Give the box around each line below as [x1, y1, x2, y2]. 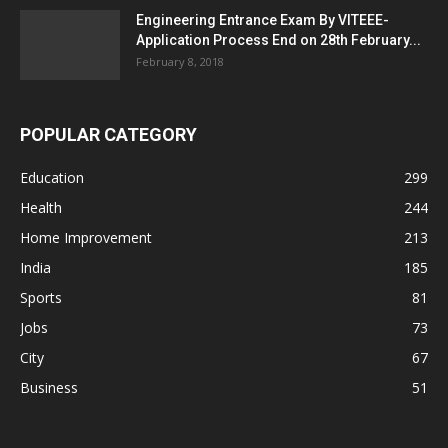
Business [20, 378, 78, 398]
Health [20, 198, 62, 218]
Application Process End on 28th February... [136, 32, 421, 49]
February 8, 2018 [136, 54, 224, 70]
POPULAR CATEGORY [20, 124, 197, 146]
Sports [20, 288, 62, 308]
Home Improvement [20, 228, 152, 248]
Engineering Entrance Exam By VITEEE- [136, 12, 389, 29]
